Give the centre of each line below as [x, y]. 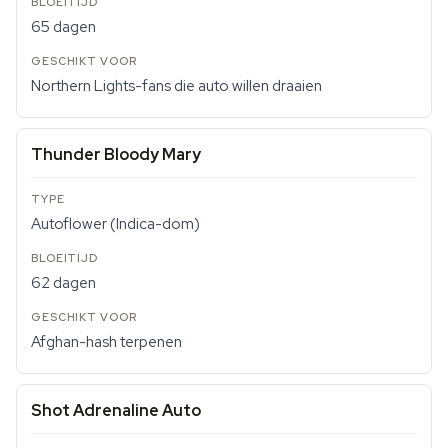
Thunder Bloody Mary [116, 154]
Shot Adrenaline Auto [116, 410]
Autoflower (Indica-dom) [115, 224]
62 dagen [63, 283]
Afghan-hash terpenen [106, 342]
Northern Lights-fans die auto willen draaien [176, 86]
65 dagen [63, 27]
